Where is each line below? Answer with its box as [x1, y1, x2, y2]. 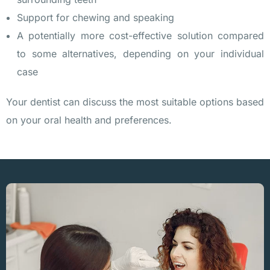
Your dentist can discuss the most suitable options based [6, 96, 264, 108]
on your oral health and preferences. [6, 114, 172, 127]
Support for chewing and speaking [17, 11, 174, 24]
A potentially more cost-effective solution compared [17, 30, 264, 42]
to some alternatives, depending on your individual [17, 48, 264, 60]
